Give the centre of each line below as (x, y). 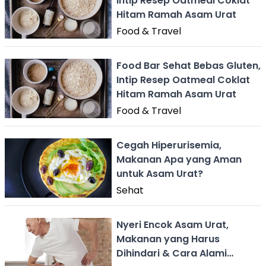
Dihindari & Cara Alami (172, 253)
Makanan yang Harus (168, 239)
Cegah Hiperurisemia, (169, 145)
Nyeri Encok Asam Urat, (172, 224)
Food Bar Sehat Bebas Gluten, (189, 65)
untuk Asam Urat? (160, 173)
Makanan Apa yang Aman (179, 159)
